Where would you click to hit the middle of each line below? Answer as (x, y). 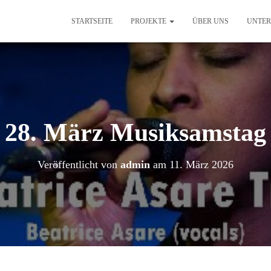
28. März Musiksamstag (135, 132)
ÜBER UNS (211, 21)
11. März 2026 (201, 165)
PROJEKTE (149, 21)
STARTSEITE (92, 21)
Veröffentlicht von (79, 165)
